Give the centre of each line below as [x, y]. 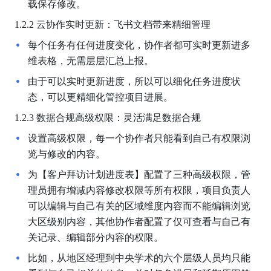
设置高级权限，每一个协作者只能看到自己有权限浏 [139, 138]
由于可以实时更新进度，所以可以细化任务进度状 [134, 81]
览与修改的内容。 [66, 154]
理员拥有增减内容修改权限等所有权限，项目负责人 [139, 190]
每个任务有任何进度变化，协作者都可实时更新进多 [139, 45]
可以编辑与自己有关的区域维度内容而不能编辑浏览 [139, 206]
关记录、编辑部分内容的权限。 [95, 237]
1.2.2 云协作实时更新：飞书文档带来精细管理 [112, 24]
